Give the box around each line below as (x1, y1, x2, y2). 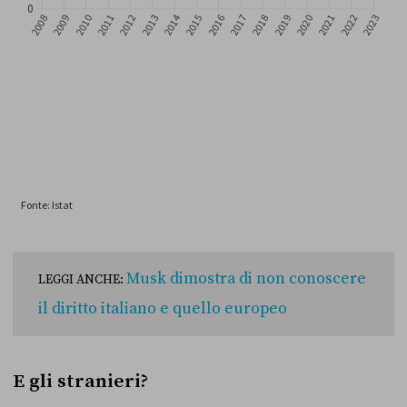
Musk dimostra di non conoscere (126, 269, 366, 290)
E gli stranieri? (13, 370, 148, 394)
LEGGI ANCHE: (38, 272, 126, 289)
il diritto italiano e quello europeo (38, 299, 287, 320)
